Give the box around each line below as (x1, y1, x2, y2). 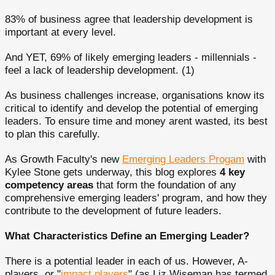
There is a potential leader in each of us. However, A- (5, 255, 248, 267)
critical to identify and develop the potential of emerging (5, 103, 258, 114)
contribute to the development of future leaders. (5, 205, 222, 217)
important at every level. (5, 26, 116, 38)
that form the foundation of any (93, 179, 236, 191)
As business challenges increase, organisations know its (5, 90, 265, 101)
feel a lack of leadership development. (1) (5, 64, 195, 76)
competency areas (5, 179, 93, 191)
